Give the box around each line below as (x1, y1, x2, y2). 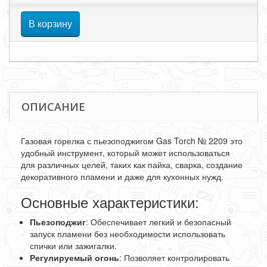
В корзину (29, 17, 72, 30)
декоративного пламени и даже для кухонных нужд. (21, 170, 223, 182)
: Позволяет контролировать (119, 252, 229, 263)
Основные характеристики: (21, 191, 199, 212)
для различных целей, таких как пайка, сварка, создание (21, 159, 243, 170)
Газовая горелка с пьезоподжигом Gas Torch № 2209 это (21, 135, 243, 147)
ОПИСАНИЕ (21, 100, 85, 114)
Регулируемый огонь (30, 252, 119, 263)
